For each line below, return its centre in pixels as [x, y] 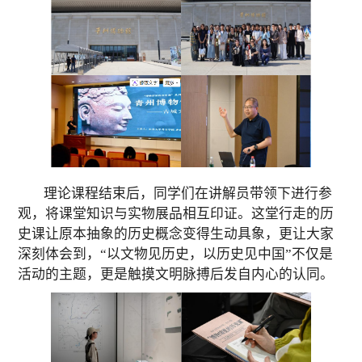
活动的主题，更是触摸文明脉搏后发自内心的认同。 [176, 274]
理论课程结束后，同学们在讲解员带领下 [168, 193]
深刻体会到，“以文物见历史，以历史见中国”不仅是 [176, 254]
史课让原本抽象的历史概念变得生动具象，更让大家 [176, 234]
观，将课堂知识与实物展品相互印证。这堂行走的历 [176, 213]
